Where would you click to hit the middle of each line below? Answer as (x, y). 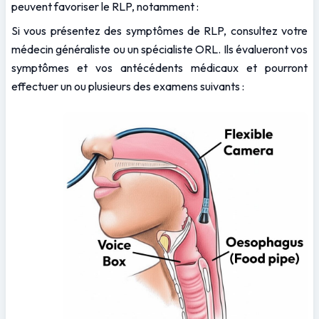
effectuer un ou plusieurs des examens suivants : (128, 86)
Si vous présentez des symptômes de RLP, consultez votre (159, 30)
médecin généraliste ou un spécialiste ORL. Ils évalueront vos (159, 49)
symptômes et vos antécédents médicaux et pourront (159, 67)
